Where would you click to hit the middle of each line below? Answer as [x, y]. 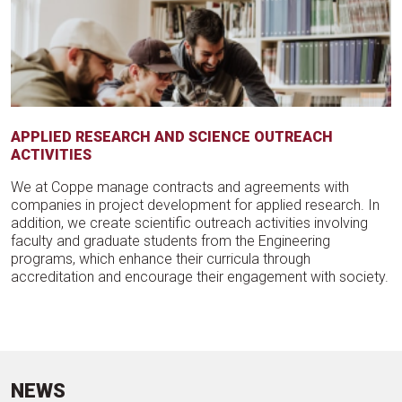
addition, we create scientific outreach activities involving [189, 223]
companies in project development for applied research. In [195, 205]
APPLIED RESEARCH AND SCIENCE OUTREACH [172, 137]
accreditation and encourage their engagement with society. [200, 277]
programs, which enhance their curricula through [161, 259]
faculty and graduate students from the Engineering [170, 241]
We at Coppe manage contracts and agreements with [180, 188]
